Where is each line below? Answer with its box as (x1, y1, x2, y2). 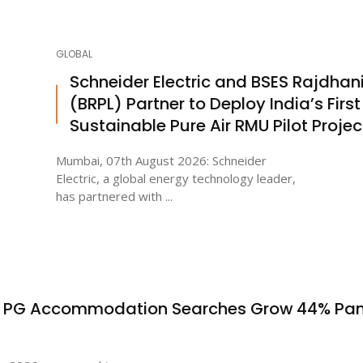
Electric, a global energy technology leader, (56, 170, 296, 187)
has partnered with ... (56, 188, 173, 205)
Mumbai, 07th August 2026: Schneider (56, 152, 267, 169)
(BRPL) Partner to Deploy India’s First (70, 92, 361, 116)
